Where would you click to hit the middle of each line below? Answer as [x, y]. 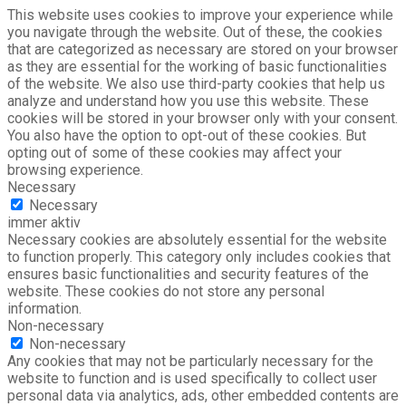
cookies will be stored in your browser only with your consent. [203, 118]
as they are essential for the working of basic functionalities [197, 66]
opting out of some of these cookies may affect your [174, 152]
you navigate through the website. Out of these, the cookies [195, 32]
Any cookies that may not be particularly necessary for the [190, 361]
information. [44, 308]
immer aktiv [44, 222]
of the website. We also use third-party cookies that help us [196, 83]
